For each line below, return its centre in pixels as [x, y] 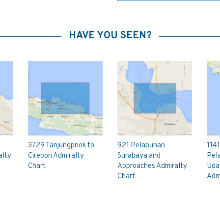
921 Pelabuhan [141, 145]
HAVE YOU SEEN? [110, 36]
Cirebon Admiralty [56, 156]
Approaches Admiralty [152, 166]
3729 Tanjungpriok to [61, 145]
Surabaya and [139, 156]
